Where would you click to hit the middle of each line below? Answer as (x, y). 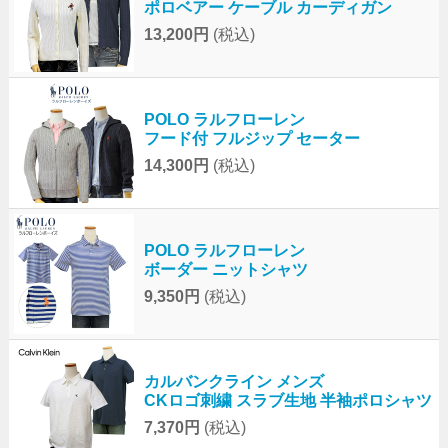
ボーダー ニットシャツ (225, 270)
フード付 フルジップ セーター (251, 139)
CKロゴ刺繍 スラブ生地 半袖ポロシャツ (287, 401)
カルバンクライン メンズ (233, 382)
